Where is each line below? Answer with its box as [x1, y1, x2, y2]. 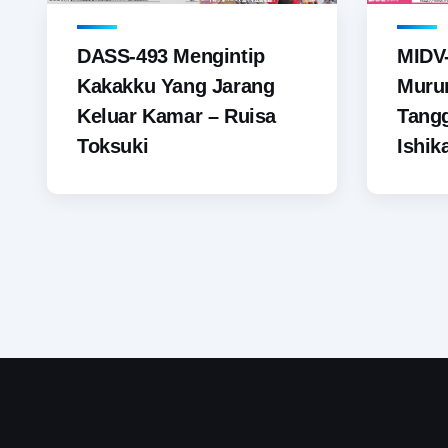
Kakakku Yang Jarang [77, 75, 275, 98]
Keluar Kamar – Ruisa [77, 105, 277, 128]
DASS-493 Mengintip [77, 45, 265, 68]
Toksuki [77, 135, 149, 158]
